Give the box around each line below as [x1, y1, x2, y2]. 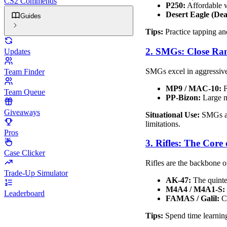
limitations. [145, 119, 180, 128]
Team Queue [4, 88, 45, 96]
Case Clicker [4, 148, 45, 157]
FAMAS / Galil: [166, 194, 219, 203]
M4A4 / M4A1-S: [166, 185, 225, 194]
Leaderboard [4, 189, 45, 198]
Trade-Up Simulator [4, 169, 68, 177]
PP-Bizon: [166, 93, 201, 102]
